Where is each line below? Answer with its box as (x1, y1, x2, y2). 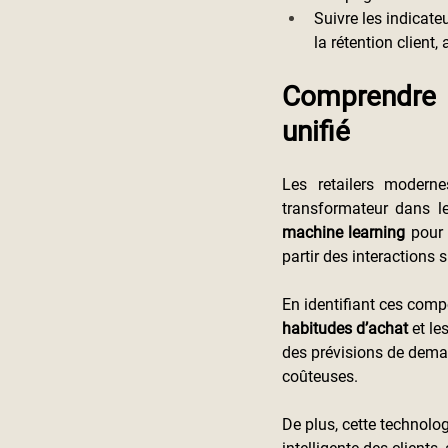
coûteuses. (282, 367, 358, 386)
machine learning (282, 223, 411, 242)
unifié (282, 115, 350, 148)
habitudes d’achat (282, 319, 408, 338)
